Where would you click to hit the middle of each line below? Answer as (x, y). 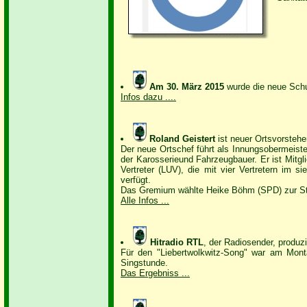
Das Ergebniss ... (155, 273)
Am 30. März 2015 (188, 87)
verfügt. (136, 180)
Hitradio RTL (176, 242)
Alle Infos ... (145, 200)
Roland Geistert (183, 139)
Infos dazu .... (148, 97)
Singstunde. (144, 263)
